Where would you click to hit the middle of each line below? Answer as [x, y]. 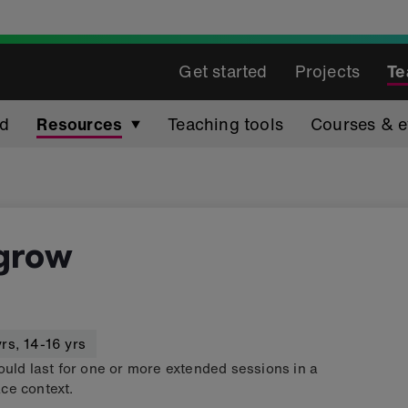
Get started [223, 71]
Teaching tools [226, 124]
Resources [80, 124]
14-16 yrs [55, 343]
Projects [327, 71]
